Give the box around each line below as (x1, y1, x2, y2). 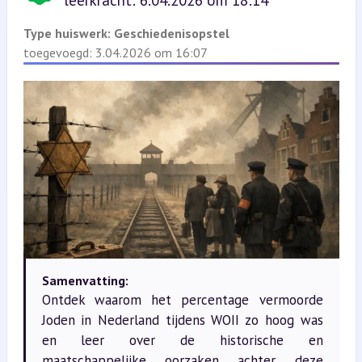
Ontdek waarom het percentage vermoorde (41, 290, 323, 309)
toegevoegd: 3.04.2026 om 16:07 (23, 44, 208, 61)
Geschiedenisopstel (113, 25, 229, 41)
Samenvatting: (41, 271, 128, 288)
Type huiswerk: (23, 25, 114, 41)
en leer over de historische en (41, 330, 323, 349)
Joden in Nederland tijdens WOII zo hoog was (41, 310, 323, 329)
